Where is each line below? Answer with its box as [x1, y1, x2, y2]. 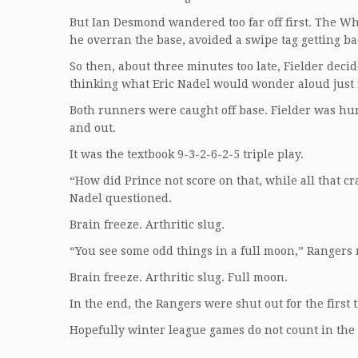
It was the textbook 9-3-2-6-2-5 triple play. [70, 148, 304, 161]
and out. [70, 121, 116, 134]
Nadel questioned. [70, 192, 172, 205]
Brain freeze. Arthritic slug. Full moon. [70, 271, 288, 284]
